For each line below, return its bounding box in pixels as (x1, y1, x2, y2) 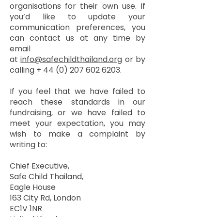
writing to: (10, 139, 47, 150)
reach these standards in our (10, 96, 145, 108)
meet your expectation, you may (10, 118, 145, 129)
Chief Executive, (10, 160, 71, 171)
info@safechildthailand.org (20, 54, 123, 65)
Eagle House (10, 182, 56, 193)
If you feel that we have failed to (10, 86, 145, 97)
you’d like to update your (10, 11, 145, 22)
